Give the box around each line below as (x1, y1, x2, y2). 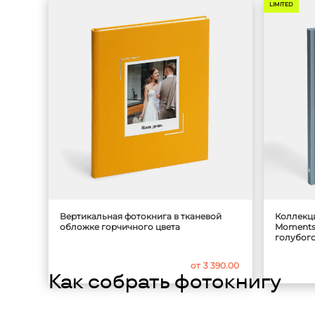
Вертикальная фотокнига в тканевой (60, 210, 221, 221)
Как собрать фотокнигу (49, 267, 281, 295)
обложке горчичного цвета (60, 221, 180, 232)
